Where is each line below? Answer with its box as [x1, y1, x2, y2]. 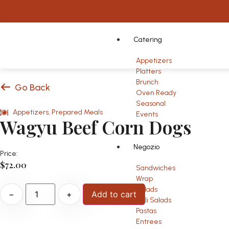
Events [136, 110, 158, 119]
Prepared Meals [52, 108, 103, 117]
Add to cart [91, 189, 137, 199]
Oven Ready [136, 88, 177, 97]
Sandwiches [136, 164, 176, 172]
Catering [133, 35, 163, 44]
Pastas [136, 207, 157, 215]
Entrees [136, 217, 162, 226]
